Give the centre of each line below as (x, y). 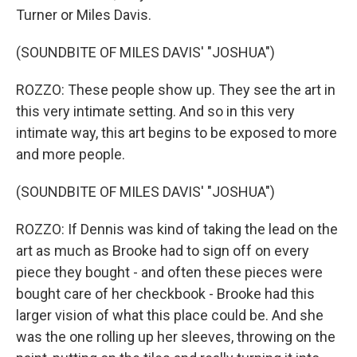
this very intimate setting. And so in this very (155, 111)
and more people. (71, 154)
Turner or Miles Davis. (84, 15)
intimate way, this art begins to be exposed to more (177, 133)
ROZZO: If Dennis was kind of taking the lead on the (177, 229)
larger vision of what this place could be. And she (170, 315)
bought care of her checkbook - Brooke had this (165, 294)
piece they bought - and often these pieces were (169, 272)
